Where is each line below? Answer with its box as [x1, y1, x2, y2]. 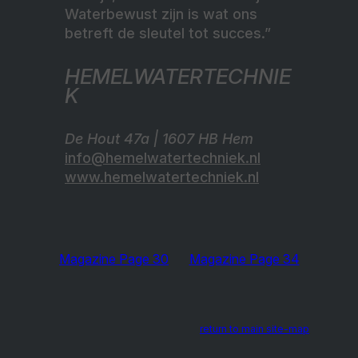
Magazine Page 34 [189, 250, 300, 267]
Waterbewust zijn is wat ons [65, 5, 257, 22]
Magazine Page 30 [59, 250, 169, 267]
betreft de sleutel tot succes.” [65, 24, 271, 42]
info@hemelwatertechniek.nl [65, 149, 261, 166]
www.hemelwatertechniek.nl [65, 168, 259, 185]
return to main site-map [200, 322, 309, 335]
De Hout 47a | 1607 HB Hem [65, 129, 253, 147]
